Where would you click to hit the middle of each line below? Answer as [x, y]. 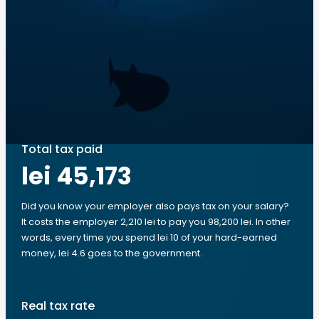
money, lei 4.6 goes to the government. [112, 253]
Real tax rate [58, 306]
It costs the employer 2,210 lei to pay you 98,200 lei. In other [156, 222]
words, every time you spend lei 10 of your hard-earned [149, 237]
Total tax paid [62, 149]
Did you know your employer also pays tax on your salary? [155, 206]
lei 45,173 [77, 176]
